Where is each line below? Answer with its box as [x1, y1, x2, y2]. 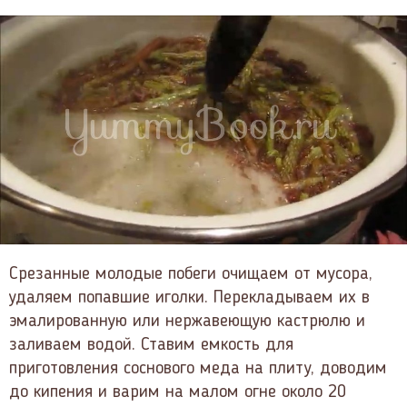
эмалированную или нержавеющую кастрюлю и [9, 312, 365, 331]
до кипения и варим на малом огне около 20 [9, 382, 346, 402]
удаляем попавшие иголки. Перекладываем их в [9, 288, 370, 307]
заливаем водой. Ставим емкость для [9, 335, 293, 354]
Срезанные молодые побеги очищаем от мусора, [9, 264, 372, 283]
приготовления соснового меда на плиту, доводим [9, 359, 387, 378]
